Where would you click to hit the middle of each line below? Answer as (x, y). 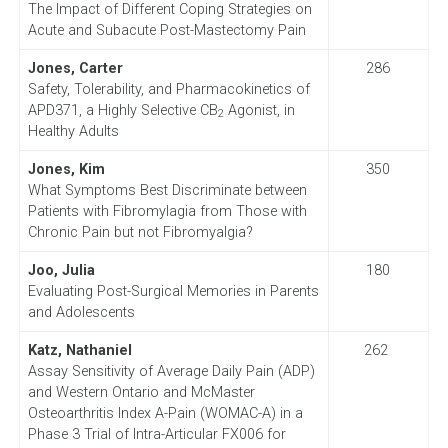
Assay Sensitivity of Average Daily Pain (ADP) (171, 371)
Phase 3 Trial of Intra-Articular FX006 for (156, 434)
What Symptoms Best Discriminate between (167, 190)
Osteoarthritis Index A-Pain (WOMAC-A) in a (165, 413)
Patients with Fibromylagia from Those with (167, 211)
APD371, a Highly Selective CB (122, 110)
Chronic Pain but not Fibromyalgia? (140, 232)
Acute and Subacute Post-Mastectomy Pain (166, 30)
